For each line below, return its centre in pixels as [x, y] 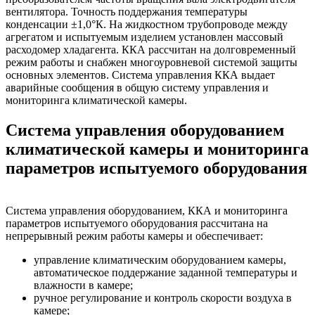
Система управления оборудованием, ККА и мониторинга [147, 210]
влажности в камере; [85, 285]
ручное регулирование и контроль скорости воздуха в [163, 297]
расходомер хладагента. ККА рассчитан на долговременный [151, 49]
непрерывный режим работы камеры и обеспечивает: [134, 236]
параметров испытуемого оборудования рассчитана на [137, 223]
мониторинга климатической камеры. [96, 100]
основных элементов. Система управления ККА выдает [140, 75]
